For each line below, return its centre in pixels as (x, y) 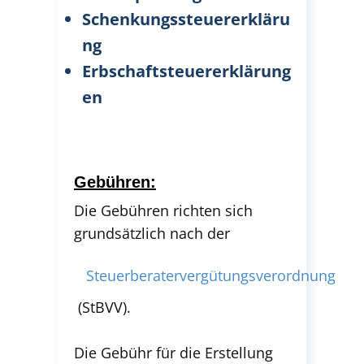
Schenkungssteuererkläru (186, 19)
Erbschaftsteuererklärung (186, 71)
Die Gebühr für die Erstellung (173, 353)
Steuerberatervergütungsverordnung (211, 275)
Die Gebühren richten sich (163, 210)
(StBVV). (102, 307)
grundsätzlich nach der (154, 233)
